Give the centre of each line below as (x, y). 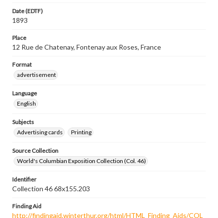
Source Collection (35, 151)
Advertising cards (40, 132)
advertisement (36, 75)
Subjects (23, 122)
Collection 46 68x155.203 (51, 189)
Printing (81, 132)
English (27, 103)
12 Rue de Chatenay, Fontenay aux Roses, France (87, 47)
